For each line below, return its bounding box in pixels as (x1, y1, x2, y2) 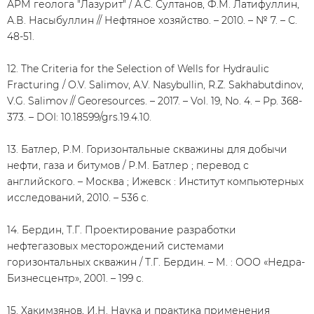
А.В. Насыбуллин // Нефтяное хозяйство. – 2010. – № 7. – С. (7, 14, 297, 27)
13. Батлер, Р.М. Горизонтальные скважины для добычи (7, 143, 287, 156)
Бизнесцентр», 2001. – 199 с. (7, 272, 144, 285)
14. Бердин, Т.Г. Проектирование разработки (7, 224, 236, 236)
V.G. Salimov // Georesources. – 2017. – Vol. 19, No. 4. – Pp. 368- (7, 95, 302, 107)
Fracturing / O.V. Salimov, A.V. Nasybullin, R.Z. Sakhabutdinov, (7, 78, 303, 91)
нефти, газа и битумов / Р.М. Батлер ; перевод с (7, 159, 249, 172)
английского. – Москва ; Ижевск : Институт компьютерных (7, 175, 303, 188)
